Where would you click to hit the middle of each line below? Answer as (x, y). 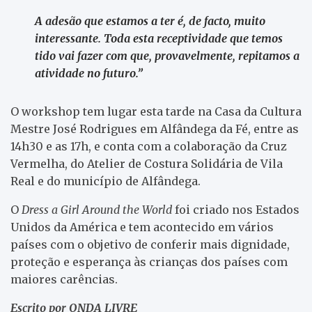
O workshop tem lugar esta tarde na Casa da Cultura (156, 111)
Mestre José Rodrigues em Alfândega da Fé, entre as (155, 128)
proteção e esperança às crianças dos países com (149, 262)
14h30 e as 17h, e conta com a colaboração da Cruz (149, 146)
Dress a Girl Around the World (97, 209)
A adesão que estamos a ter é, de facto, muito (150, 21)
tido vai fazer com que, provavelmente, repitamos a (167, 55)
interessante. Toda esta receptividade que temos (159, 38)
